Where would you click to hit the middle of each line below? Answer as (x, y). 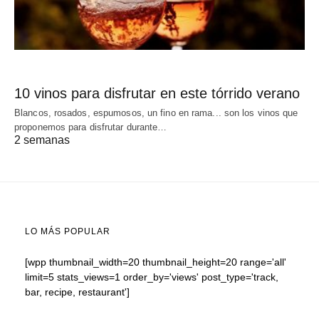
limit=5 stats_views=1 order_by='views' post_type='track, (152, 277)
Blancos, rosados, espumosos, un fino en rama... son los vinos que (156, 113)
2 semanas (42, 140)
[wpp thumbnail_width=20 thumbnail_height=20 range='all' (156, 262)
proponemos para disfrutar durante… (91, 127)
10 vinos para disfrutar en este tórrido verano (157, 93)
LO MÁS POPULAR (68, 231)
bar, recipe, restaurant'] (77, 292)
